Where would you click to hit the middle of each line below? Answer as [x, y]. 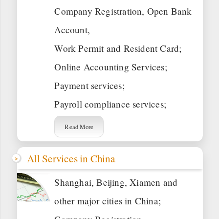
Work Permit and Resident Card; [118, 48]
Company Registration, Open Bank [123, 11]
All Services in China [71, 158]
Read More [79, 126]
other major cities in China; [108, 200]
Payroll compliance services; [110, 104]
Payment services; [89, 85]
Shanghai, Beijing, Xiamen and [116, 182]
